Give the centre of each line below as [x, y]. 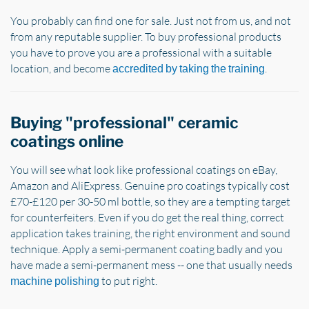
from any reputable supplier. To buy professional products [146, 37]
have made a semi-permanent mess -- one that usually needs [151, 265]
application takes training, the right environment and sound [150, 233]
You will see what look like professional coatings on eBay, [144, 169]
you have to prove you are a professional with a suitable [141, 52]
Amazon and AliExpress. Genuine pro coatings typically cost [150, 185]
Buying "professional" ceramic [124, 122]
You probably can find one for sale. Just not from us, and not [151, 21]
